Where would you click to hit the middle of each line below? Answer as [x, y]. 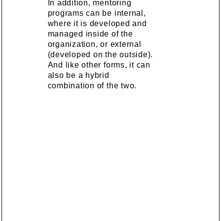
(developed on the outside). [100, 54]
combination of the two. [92, 85]
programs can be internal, [97, 13]
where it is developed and [97, 23]
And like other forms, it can [99, 65]
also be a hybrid [78, 75]
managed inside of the [90, 34]
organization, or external [94, 44]
